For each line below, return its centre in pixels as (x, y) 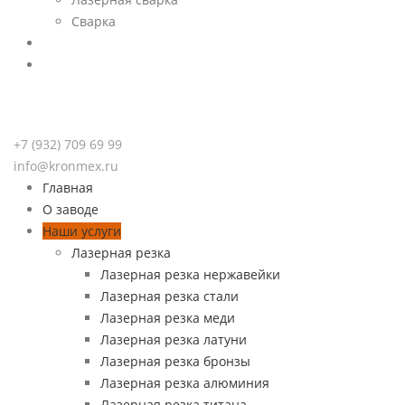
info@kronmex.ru (66, 166)
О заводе (71, 210)
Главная (68, 188)
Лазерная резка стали (170, 297)
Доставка (81, 44)
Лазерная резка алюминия (185, 383)
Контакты (83, 66)
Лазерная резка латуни (174, 340)
